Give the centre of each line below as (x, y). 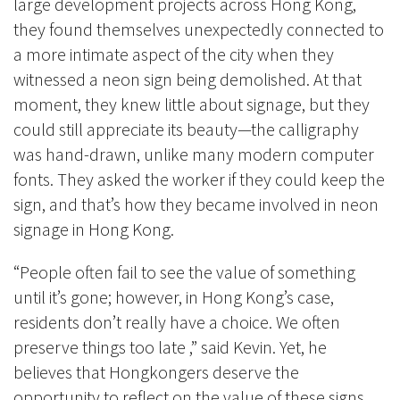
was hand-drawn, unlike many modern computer (194, 154)
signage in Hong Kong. (94, 229)
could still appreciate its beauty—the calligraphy (186, 129)
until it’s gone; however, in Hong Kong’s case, (174, 297)
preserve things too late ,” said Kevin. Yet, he (170, 347)
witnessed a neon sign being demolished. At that (187, 79)
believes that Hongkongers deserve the (156, 372)
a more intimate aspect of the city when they (174, 54)
